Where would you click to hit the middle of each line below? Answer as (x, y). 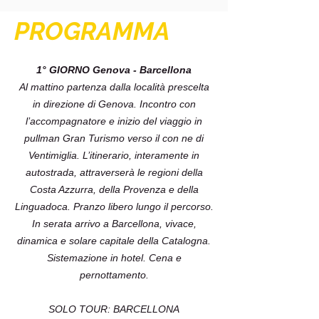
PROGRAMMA (92, 31)
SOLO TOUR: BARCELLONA (114, 309)
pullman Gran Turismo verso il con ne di (114, 138)
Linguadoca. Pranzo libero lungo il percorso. (114, 206)
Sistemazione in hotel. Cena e (114, 258)
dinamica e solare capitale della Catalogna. (114, 241)
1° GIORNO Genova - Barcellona (114, 70)
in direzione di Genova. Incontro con (114, 104)
